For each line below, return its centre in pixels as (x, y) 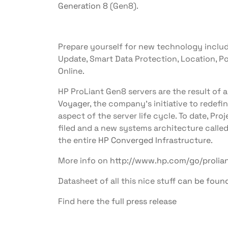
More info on (84, 161)
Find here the (85, 201)
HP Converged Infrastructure (154, 140)
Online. (71, 71)
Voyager (74, 104)
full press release (144, 201)
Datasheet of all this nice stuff (118, 181)
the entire (78, 140)
